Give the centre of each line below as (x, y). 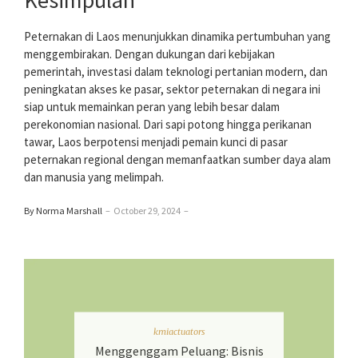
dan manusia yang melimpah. (94, 177)
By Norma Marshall (63, 211)
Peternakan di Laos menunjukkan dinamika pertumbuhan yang (177, 37)
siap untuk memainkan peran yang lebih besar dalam (152, 107)
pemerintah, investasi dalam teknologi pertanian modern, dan (176, 72)
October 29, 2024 (147, 211)
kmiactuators (179, 331)
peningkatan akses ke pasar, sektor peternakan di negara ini (172, 89)
